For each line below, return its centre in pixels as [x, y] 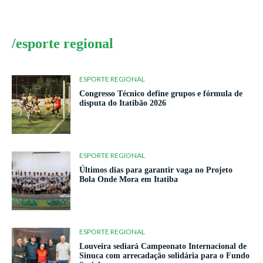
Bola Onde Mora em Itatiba [129, 180]
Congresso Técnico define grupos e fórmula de [161, 94]
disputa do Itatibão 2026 [123, 103]
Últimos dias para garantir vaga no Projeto [156, 170]
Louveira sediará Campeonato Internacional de [163, 247]
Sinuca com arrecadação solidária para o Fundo [164, 256]
